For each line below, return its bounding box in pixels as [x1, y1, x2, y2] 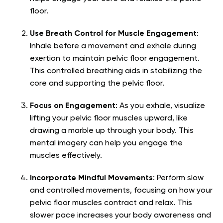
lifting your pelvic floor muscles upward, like [30, 114, 188, 123]
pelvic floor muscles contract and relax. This [30, 199, 192, 208]
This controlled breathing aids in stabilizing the [30, 67, 202, 76]
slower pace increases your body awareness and [30, 212, 211, 220]
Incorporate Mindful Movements [30, 174, 153, 183]
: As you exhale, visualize [115, 102, 205, 111]
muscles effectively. [30, 152, 102, 160]
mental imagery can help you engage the [30, 139, 183, 148]
